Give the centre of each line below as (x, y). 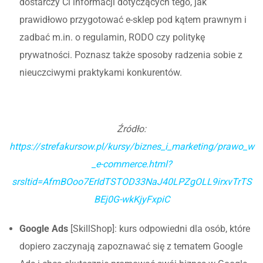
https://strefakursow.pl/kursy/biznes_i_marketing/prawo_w (131, 146)
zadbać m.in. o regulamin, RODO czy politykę (112, 37)
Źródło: (131, 129)
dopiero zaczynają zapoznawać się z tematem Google (131, 246)
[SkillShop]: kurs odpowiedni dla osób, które (159, 228)
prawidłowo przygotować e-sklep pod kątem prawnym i (133, 19)
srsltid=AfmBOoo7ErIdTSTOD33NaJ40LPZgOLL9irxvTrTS (131, 181)
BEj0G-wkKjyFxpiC (131, 199)
